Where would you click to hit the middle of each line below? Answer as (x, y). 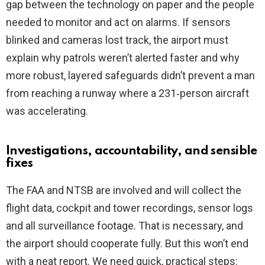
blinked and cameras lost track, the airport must (117, 40)
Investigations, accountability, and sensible (132, 151)
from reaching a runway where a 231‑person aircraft (127, 93)
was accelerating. (47, 111)
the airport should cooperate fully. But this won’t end (127, 244)
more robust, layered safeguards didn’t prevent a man (130, 76)
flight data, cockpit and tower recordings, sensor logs (130, 208)
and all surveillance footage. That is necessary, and (125, 226)
